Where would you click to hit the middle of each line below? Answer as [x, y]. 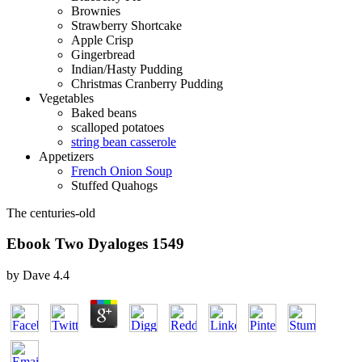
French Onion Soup [122, 170]
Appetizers [66, 156]
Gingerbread [103, 54]
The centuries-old [51, 213]
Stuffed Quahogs [114, 185]
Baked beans [104, 112]
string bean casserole [124, 141]
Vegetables [66, 98]
